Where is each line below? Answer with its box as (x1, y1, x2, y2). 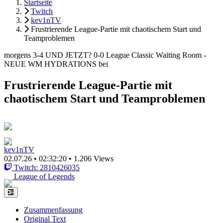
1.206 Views (74, 154, 113, 163)
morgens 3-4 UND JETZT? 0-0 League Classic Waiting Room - (4, 51, 206, 59)
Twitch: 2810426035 (14, 163, 80, 172)
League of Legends (14, 172, 75, 181)
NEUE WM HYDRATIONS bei (4, 60, 108, 68)
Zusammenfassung (24, 205, 83, 214)
